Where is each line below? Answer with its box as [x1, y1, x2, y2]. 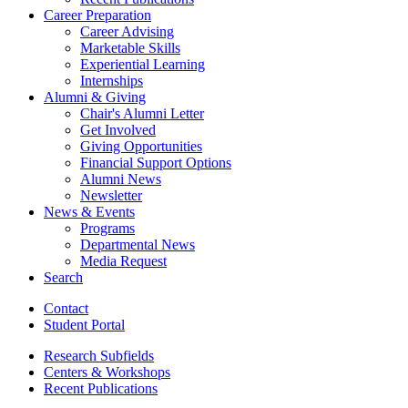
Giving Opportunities [80, 138, 202, 154]
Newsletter [80, 187, 142, 203]
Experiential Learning [80, 56, 205, 72]
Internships [80, 72, 143, 88]
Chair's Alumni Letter [80, 105, 204, 121]
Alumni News [80, 170, 161, 187]
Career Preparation [44, 6, 151, 23]
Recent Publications [44, 380, 158, 396]
